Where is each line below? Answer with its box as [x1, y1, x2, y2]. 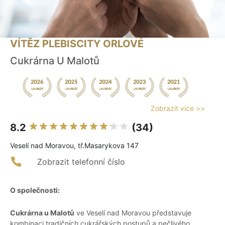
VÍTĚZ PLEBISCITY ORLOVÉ [10, 38, 144, 50]
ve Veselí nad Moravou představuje [74, 208, 191, 217]
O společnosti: [10, 186, 60, 195]
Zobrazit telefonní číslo [37, 157, 125, 167]
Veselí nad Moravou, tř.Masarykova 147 [10, 141, 139, 150]
